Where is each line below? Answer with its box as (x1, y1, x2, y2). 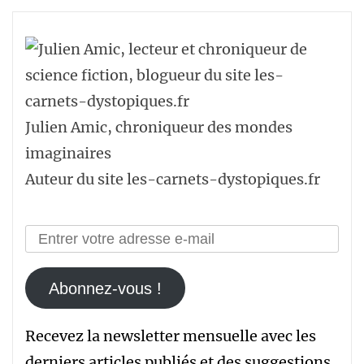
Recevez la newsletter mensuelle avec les (25, 327, 316, 345)
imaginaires (25, 144, 111, 162)
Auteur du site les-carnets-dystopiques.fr (25, 170, 320, 188)
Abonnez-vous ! (48, 279, 162, 297)
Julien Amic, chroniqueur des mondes (25, 118, 292, 136)
